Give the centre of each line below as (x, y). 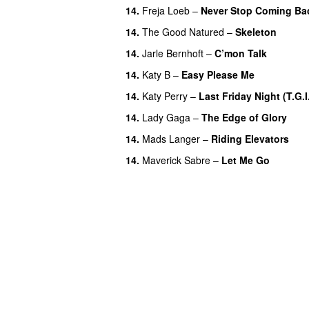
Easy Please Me (218, 74)
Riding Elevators (250, 138)
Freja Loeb (166, 10)
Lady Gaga (166, 117)
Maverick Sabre (176, 160)
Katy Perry (165, 96)
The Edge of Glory (244, 117)
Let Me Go (246, 160)
